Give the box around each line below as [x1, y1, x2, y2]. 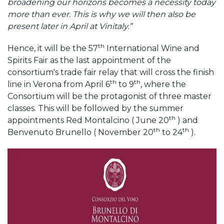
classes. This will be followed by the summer [7, 103, 183, 113]
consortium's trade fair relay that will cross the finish [7, 67, 214, 77]
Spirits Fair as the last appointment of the [7, 55, 171, 65]
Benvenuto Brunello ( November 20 [7, 127, 153, 137]
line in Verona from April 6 [7, 79, 110, 89]
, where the [140, 79, 186, 89]
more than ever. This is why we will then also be [7, 9, 195, 19]
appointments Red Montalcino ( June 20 [7, 115, 169, 125]
